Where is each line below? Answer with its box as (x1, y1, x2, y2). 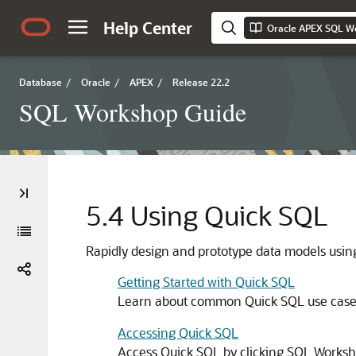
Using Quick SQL (130, 198, 328, 232)
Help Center (103, 17, 192, 38)
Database (19, 75, 62, 88)
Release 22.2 (172, 75, 230, 88)
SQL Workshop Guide (19, 95, 246, 129)
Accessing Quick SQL (118, 324, 238, 341)
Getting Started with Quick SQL (118, 273, 295, 290)
